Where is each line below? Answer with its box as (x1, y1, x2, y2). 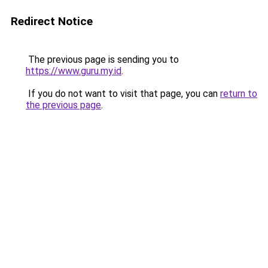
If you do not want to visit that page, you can (26, 88, 220, 99)
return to (220, 88, 257, 99)
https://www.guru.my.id (26, 65, 121, 77)
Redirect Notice (11, 14, 93, 28)
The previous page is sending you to (26, 54, 179, 65)
